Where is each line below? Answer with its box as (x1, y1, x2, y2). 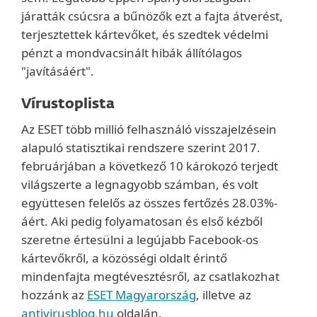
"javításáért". (21, 63, 94, 79)
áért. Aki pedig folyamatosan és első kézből (21, 213, 263, 229)
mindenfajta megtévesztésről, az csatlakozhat (21, 268, 279, 284)
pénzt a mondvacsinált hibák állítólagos (21, 45, 242, 61)
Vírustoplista (21, 97, 115, 111)
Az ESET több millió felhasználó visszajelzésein (21, 121, 277, 137)
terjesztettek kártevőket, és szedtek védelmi (21, 26, 268, 42)
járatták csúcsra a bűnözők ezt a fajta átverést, (21, 8, 283, 24)
